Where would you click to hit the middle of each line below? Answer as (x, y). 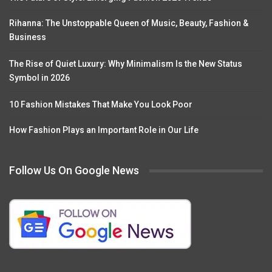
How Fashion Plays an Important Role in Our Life (104, 130)
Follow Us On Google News (74, 171)
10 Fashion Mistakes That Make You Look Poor (101, 105)
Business (28, 38)
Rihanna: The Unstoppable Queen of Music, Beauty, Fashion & (129, 23)
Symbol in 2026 (39, 79)
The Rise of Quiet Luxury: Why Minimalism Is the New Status (126, 64)
